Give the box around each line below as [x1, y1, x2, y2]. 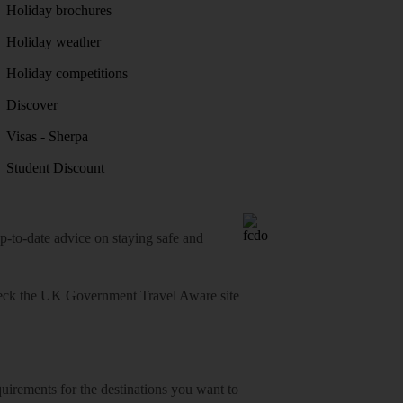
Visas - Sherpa [5, 128, 88, 144]
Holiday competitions [5, 65, 128, 81]
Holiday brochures [5, 2, 112, 18]
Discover [5, 96, 58, 112]
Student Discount [5, 159, 104, 175]
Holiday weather [5, 33, 101, 49]
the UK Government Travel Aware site [20, 287, 239, 303]
